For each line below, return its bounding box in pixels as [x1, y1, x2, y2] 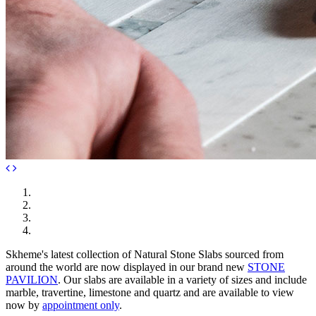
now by [6, 298, 39, 311]
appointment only [42, 298, 119, 311]
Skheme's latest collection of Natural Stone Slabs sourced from [6, 248, 284, 260]
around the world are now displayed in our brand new [6, 260, 248, 273]
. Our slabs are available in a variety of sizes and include [58, 273, 307, 286]
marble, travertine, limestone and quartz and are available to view [6, 286, 294, 298]
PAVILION [6, 273, 58, 286]
